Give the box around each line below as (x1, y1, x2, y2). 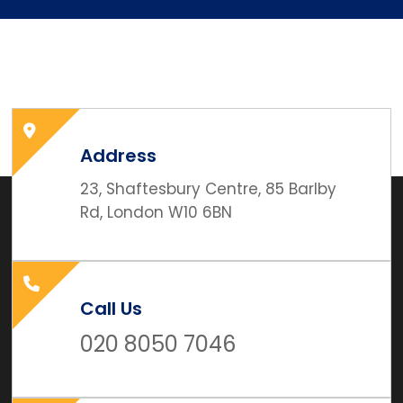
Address (79, 143, 157, 169)
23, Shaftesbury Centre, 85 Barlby (79, 178, 336, 201)
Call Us (79, 296, 142, 322)
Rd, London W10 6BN (79, 201, 232, 224)
